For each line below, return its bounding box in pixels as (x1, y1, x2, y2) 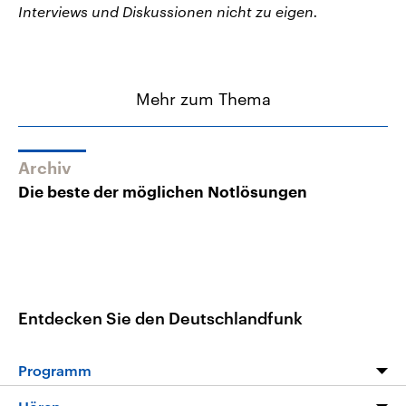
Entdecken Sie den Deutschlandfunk (18, 307, 303, 328)
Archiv (18, 160, 72, 178)
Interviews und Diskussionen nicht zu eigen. (18, 2, 318, 20)
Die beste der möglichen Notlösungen (18, 185, 307, 201)
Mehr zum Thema (135, 88, 271, 109)
